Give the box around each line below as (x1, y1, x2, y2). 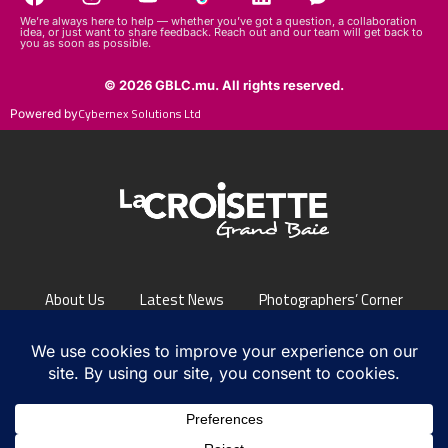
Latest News (140, 265, 224, 289)
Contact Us (222, 295, 294, 319)
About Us (45, 265, 105, 289)
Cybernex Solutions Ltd (78, 81, 201, 101)
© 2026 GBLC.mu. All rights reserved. (104, 54, 344, 71)
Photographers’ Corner (259, 265, 403, 289)
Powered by (10, 83, 78, 99)
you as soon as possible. (20, 13, 151, 28)
